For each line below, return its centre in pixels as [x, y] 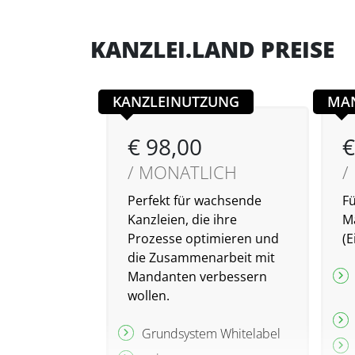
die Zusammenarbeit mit [201, 258]
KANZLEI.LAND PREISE [212, 50]
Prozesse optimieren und [203, 239]
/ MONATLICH [182, 172]
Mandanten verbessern [197, 277]
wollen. [149, 296]
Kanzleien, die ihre [182, 220]
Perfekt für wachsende [195, 201]
